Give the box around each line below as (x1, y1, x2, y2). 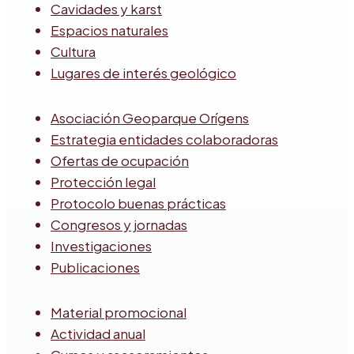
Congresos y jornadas (51, 215, 187, 233)
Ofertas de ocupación (51, 151, 189, 169)
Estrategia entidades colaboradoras (51, 130, 278, 148)
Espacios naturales (51, 21, 168, 39)
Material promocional (51, 303, 186, 321)
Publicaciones (51, 258, 140, 276)
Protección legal (51, 172, 156, 190)
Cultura (51, 42, 96, 60)
